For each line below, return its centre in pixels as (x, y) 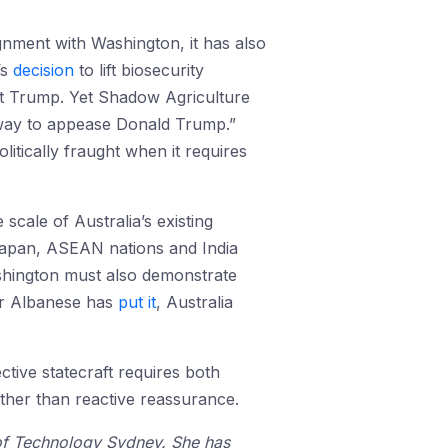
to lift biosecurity (139, 70)
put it (137, 302)
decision (43, 70)
